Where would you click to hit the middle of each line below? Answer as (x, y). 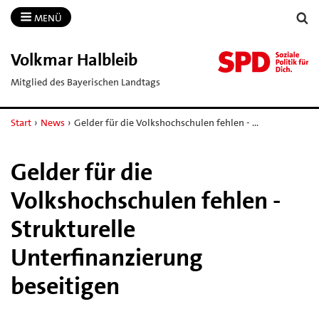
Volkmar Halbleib (74, 59)
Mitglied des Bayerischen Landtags (85, 82)
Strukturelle (73, 229)
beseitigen (65, 286)
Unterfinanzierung (107, 257)
